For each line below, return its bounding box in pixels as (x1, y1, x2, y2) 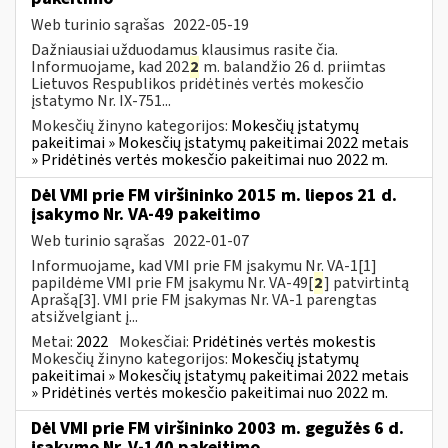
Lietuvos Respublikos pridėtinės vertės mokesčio (31, 72, 364, 95)
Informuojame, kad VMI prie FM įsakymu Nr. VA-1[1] (31, 254, 377, 277)
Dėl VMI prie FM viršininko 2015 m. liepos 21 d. (31, 182, 397, 208)
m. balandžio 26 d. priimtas (200, 55, 386, 78)
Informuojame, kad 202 (31, 55, 189, 78)
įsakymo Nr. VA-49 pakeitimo (31, 201, 260, 227)
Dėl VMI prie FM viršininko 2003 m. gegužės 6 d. (31, 415, 404, 441)
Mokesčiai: (119, 330, 192, 353)
